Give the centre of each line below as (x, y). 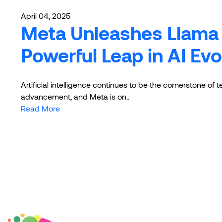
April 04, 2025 (46, 16)
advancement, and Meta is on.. (75, 96)
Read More (40, 108)
